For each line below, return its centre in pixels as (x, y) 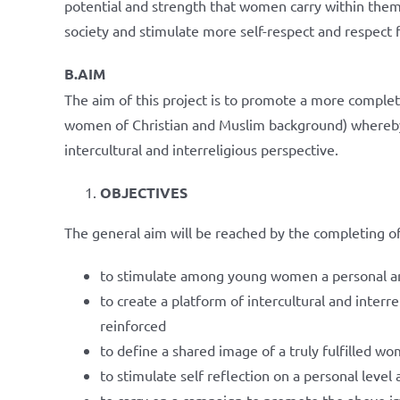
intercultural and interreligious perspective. (201, 149)
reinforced (133, 325)
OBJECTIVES (144, 192)
